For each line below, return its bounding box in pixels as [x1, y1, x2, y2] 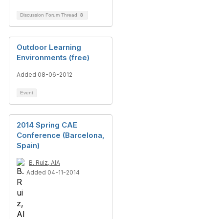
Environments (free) [17, 53, 89, 62]
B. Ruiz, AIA [29, 159, 60, 166]
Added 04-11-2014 [26, 169, 80, 176]
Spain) [17, 141, 40, 150]
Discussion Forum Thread [20, 12, 79, 18]
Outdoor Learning [17, 43, 81, 52]
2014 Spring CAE [17, 120, 77, 130]
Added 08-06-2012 [17, 71, 72, 78]
